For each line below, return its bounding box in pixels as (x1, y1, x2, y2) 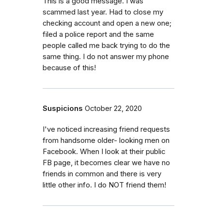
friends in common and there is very (43, 169, 161, 178)
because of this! (43, 63, 96, 72)
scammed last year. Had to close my (43, 7, 163, 16)
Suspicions (43, 104, 83, 113)
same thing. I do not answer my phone (43, 52, 169, 61)
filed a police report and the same (43, 30, 154, 39)
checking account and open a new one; (43, 18, 171, 28)
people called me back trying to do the (43, 41, 170, 50)
